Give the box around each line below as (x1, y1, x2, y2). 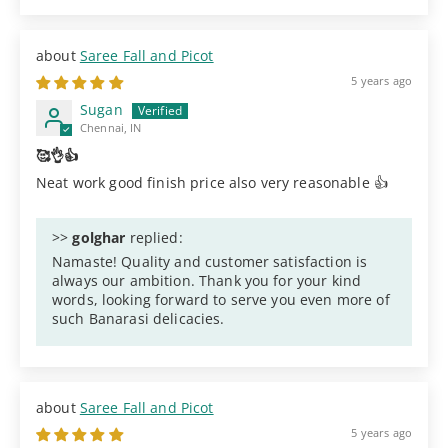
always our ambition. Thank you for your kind (52, 270, 362, 290)
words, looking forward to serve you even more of (52, 289, 390, 309)
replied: (125, 227, 183, 247)
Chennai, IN (80, 119, 142, 135)
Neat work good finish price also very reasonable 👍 (36, 172, 388, 192)
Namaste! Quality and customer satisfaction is (52, 251, 368, 271)
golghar (72, 227, 126, 247)
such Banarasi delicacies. (52, 308, 225, 328)
